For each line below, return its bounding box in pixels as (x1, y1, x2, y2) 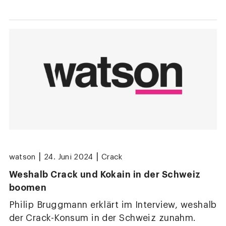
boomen (9, 183, 47, 192)
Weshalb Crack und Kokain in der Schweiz (9, 169, 201, 179)
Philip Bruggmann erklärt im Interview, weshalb (9, 200, 217, 209)
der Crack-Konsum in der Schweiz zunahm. (9, 213, 196, 222)
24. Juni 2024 (44, 153, 93, 161)
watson (9, 153, 36, 161)
